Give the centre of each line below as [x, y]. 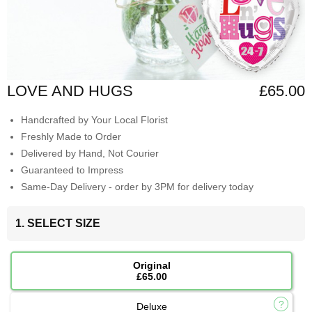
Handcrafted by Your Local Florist [94, 120]
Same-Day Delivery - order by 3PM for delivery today [137, 187]
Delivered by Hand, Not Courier [90, 154]
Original [151, 266]
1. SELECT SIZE [58, 224]
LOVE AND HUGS [70, 91]
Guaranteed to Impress [72, 170]
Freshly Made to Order [71, 137]
